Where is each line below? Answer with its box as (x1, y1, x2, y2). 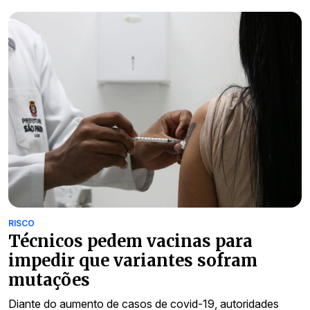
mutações (8, 268, 90, 291)
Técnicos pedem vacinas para (8, 230, 253, 252)
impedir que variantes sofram (8, 249, 257, 271)
